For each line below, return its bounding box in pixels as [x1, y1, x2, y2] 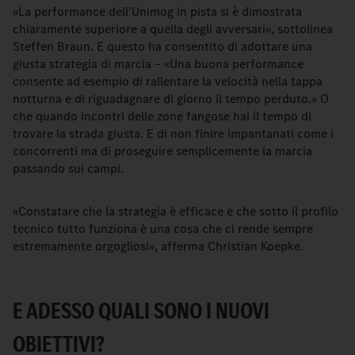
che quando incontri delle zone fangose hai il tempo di [13, 108, 311, 124]
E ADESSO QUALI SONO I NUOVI [13, 295, 269, 326]
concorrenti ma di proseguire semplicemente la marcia [13, 143, 312, 159]
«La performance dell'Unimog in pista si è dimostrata [13, 3, 302, 20]
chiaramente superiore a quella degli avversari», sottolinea [13, 21, 333, 37]
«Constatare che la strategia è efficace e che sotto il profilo [13, 203, 338, 219]
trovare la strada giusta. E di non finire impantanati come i [13, 125, 334, 142]
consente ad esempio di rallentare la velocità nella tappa [13, 73, 323, 90]
